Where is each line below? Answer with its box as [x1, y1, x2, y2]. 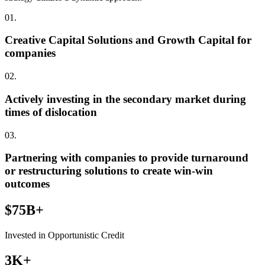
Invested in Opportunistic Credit [5, 230, 124, 241]
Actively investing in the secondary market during [5, 92, 246, 105]
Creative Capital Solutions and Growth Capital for [5, 34, 251, 47]
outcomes [5, 177, 50, 190]
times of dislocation [5, 105, 97, 118]
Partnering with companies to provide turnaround [5, 151, 248, 164]
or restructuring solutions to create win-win [5, 164, 213, 177]
